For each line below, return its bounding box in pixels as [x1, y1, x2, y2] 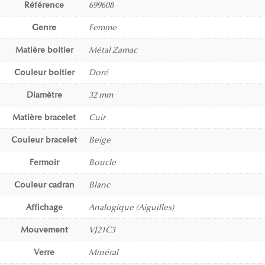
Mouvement [20, 225, 68, 235]
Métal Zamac [88, 45, 137, 56]
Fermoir [29, 157, 59, 168]
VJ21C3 [88, 225, 115, 235]
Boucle [88, 157, 116, 168]
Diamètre [26, 90, 62, 101]
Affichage [25, 202, 63, 213]
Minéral [88, 247, 118, 258]
